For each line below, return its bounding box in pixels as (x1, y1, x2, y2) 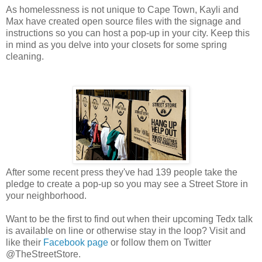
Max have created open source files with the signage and (6, 16, 241, 26)
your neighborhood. (6, 190, 87, 201)
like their (6, 237, 43, 247)
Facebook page (43, 237, 108, 247)
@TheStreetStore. (6, 249, 81, 259)
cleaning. (6, 51, 44, 61)
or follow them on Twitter (108, 237, 211, 247)
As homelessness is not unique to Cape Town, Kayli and (6, 4, 239, 15)
